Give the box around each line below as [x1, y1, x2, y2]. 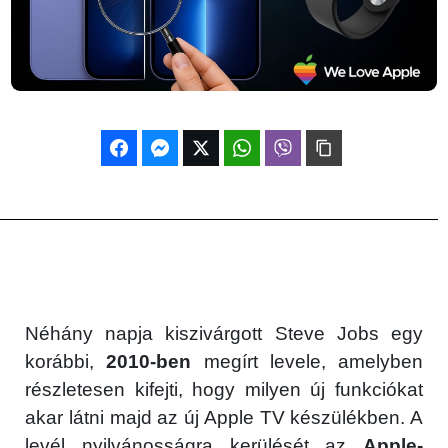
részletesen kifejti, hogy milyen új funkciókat [25, 378, 423, 400]
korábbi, [25, 350, 107, 372]
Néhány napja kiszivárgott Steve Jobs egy [25, 322, 423, 344]
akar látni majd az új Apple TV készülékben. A [25, 406, 423, 428]
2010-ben [106, 350, 192, 372]
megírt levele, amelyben [191, 350, 423, 372]
